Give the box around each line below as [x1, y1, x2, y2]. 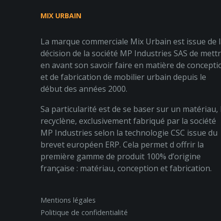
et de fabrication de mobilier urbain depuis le [40, 72, 206, 83]
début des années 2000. [40, 83, 127, 95]
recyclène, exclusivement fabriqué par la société [40, 115, 216, 127]
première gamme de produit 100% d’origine [40, 151, 201, 162]
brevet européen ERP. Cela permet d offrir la [40, 139, 204, 150]
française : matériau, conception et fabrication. [40, 163, 212, 174]
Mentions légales [40, 195, 96, 205]
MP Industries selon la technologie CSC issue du [40, 127, 218, 139]
